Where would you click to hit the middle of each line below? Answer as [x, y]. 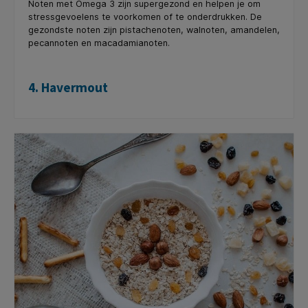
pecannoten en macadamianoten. [99, 43]
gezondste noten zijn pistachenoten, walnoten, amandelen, [154, 30]
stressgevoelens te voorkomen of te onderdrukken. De [145, 16]
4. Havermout [68, 88]
